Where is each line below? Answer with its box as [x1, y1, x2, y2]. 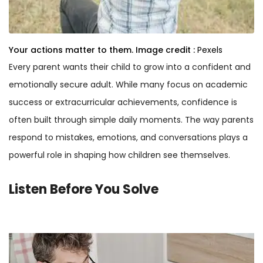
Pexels [197, 43, 222, 56]
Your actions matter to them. [9, 43, 133, 56]
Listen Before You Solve [9, 180, 159, 198]
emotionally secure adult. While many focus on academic [9, 78, 248, 90]
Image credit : [136, 43, 195, 56]
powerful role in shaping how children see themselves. [9, 149, 230, 161]
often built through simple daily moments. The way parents [9, 113, 254, 126]
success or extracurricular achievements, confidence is [9, 96, 237, 108]
